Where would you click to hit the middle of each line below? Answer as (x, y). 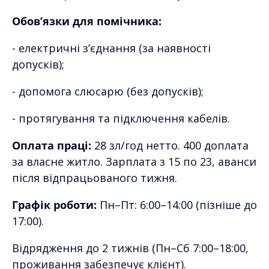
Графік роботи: (54, 204)
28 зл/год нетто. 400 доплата (170, 145)
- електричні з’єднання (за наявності (111, 48)
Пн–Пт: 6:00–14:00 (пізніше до (177, 204)
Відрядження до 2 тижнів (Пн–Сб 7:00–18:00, (130, 248)
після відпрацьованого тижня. (95, 177)
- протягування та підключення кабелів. (121, 118)
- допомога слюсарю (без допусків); (108, 91)
